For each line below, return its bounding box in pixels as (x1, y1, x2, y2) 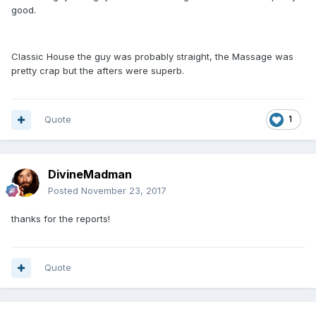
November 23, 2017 (81, 185, 166, 196)
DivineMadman (48, 167, 132, 181)
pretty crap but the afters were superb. (11, 65, 184, 76)
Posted (48, 185, 81, 196)
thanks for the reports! (11, 213, 110, 224)
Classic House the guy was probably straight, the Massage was (11, 51, 293, 62)
